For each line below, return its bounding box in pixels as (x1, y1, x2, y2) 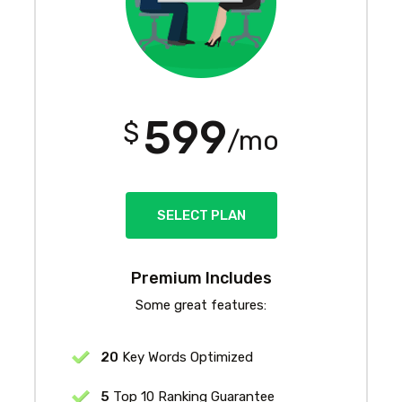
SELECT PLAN (156, 206, 246, 223)
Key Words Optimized (118, 348, 253, 365)
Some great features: (135, 296, 267, 313)
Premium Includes (130, 267, 272, 288)
